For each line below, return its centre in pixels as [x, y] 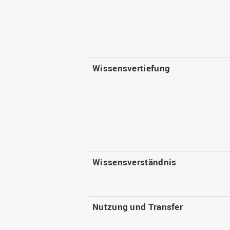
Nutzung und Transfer [138, 207]
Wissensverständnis [135, 162]
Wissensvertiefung [131, 68]
